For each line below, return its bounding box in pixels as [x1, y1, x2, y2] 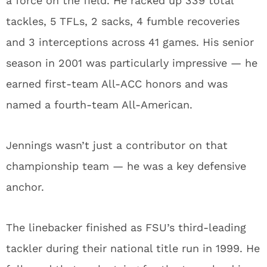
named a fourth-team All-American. [6, 98, 193, 111]
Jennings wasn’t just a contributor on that [6, 139, 228, 151]
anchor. [6, 181, 44, 193]
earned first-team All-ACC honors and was [6, 77, 228, 90]
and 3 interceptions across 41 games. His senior [6, 36, 254, 48]
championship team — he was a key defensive [6, 160, 246, 172]
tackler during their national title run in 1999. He [6, 242, 260, 254]
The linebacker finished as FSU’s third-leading [6, 221, 246, 234]
